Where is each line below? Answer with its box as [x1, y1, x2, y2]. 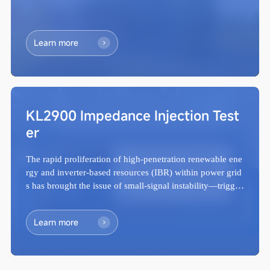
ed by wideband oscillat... [25, 193, 122, 204]
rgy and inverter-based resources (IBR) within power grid [25, 167, 242, 178]
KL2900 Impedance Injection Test [25, 106, 239, 124]
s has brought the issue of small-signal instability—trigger [25, 180, 242, 191]
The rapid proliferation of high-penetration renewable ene [25, 154, 242, 165]
